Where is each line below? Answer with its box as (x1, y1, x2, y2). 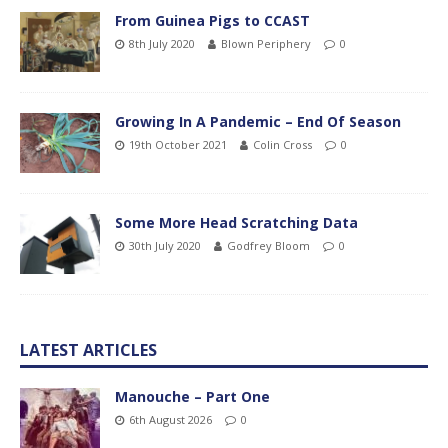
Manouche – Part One (115, 387, 270, 407)
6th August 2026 (129, 412, 212, 428)
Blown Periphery (221, 35, 311, 51)
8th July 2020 (129, 35, 195, 51)
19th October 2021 (129, 136, 227, 152)
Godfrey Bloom (227, 238, 310, 253)
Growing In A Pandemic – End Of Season (115, 111, 401, 131)
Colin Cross (253, 136, 312, 152)
